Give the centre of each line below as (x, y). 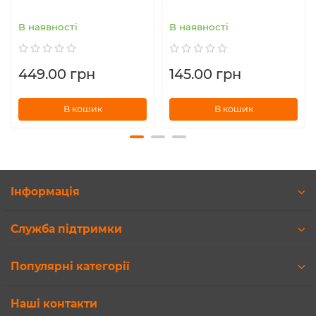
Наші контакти (54, 304)
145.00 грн (205, 74)
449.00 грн (57, 74)
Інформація (45, 192)
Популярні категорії (70, 266)
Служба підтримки (66, 229)
